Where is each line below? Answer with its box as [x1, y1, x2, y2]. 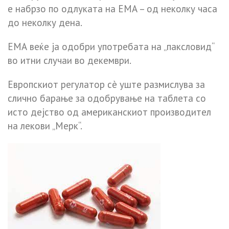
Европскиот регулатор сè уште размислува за [8, 78, 205, 90]
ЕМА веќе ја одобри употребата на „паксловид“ [8, 40, 214, 53]
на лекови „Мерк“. [8, 119, 82, 132]
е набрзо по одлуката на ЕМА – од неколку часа [8, 2, 217, 15]
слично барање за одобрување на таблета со [8, 91, 206, 104]
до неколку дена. [8, 16, 82, 29]
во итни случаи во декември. [8, 54, 131, 66]
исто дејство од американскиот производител [8, 105, 211, 118]
